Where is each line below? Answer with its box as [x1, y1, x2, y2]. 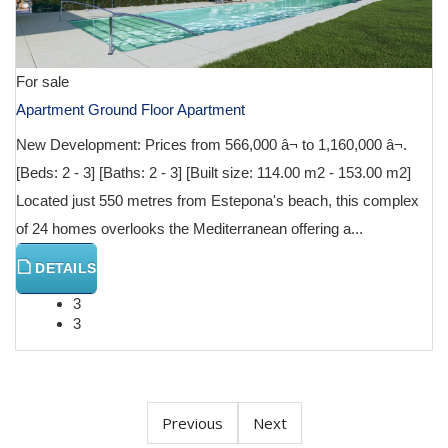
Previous [161, 413, 223, 434]
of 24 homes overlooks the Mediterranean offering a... [16, 220, 363, 238]
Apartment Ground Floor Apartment [16, 101, 245, 119]
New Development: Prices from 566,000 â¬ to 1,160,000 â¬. [16, 136, 407, 154]
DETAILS [31, 260, 97, 277]
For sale [16, 73, 69, 91]
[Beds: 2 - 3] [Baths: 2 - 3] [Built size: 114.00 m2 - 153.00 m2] [16, 164, 411, 182]
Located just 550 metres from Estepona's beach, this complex [16, 192, 419, 210]
